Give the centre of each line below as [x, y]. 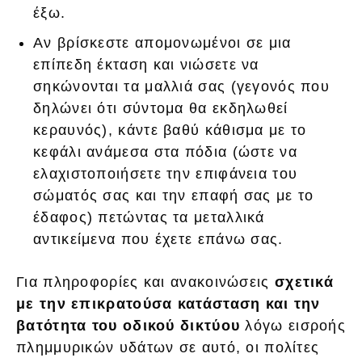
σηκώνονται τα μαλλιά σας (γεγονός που [182, 87]
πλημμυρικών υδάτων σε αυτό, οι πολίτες [168, 348]
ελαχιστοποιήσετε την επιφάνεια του [166, 174]
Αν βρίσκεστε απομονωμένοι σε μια [162, 43]
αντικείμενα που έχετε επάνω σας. [158, 240]
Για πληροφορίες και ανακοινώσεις [145, 282]
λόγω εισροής [293, 326]
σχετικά [304, 282]
